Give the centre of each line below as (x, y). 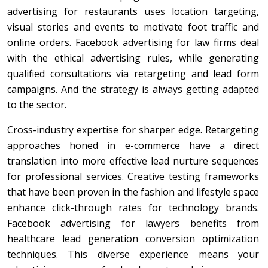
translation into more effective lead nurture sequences (133, 161)
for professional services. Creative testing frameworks (133, 176)
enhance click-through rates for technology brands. (133, 207)
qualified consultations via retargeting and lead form (133, 73)
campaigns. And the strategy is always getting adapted (133, 89)
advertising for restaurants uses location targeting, (133, 11)
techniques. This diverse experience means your (133, 254)
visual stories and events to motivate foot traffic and (133, 27)
